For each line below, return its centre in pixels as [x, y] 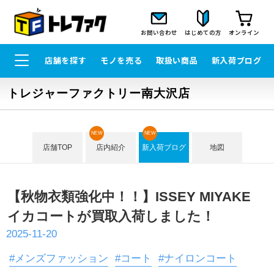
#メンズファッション [59, 258]
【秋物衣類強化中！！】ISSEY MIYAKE [135, 197]
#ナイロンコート [198, 258]
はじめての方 [203, 32]
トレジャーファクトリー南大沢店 [99, 94]
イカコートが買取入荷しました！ [111, 216]
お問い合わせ [159, 32]
